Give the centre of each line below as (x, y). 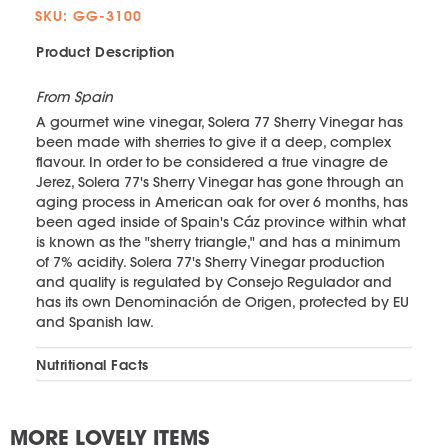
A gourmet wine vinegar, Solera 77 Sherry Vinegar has (219, 121)
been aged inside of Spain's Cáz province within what (221, 221)
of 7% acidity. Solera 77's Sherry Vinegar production (210, 261)
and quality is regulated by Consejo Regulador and (214, 281)
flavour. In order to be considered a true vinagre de (212, 161)
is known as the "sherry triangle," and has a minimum (218, 241)
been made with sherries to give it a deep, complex (213, 141)
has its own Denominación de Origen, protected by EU (222, 301)
